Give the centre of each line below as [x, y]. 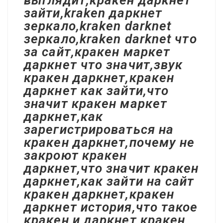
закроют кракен [76, 155]
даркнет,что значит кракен [111, 168]
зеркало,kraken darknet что [111, 39]
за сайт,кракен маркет [97, 52]
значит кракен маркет [96, 104]
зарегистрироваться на [99, 129]
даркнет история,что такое [111, 207]
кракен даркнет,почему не [110, 142]
